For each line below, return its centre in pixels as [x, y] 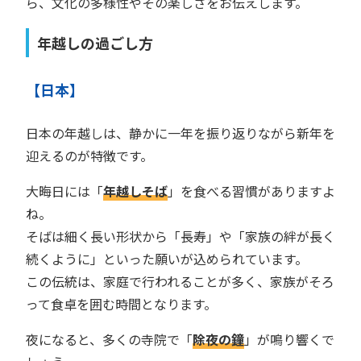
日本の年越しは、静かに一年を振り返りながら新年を [180, 133]
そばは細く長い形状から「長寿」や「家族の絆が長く [180, 237]
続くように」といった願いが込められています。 [167, 259]
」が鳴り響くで [289, 340]
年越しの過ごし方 [95, 43]
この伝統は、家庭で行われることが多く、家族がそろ [180, 282]
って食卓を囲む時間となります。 [121, 304]
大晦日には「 [64, 191]
